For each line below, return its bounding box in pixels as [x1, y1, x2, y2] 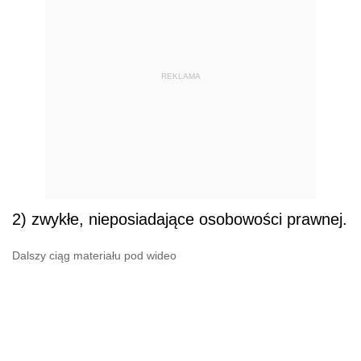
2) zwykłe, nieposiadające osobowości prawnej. [12, 210, 347, 229]
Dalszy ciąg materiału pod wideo [12, 249, 176, 263]
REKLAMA [160, 71, 201, 81]
